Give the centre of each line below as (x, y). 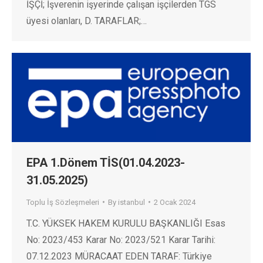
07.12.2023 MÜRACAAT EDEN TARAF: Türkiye (119, 256)
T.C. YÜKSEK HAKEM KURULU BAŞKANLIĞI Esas (126, 223)
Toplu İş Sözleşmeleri (63, 202)
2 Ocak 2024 (175, 202)
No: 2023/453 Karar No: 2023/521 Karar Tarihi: (121, 240)
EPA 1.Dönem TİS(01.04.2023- (106, 162)
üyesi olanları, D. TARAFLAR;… (87, 21)
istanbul (131, 202)
